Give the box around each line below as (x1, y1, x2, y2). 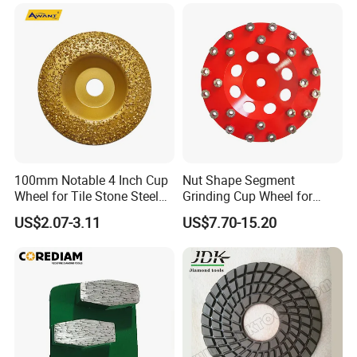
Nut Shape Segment (182, 171, 295, 190)
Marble (14, 203, 54, 222)
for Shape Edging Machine (14, 7, 164, 25)
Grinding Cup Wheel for (182, 187, 312, 206)
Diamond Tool (182, 203, 262, 222)
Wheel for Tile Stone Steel (14, 187, 159, 206)
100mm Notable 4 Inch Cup (14, 171, 169, 190)
